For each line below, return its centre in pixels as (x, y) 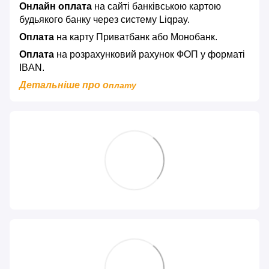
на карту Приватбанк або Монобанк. (136, 37)
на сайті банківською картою (156, 7)
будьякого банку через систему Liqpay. (104, 20)
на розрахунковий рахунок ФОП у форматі (150, 55)
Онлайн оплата (56, 7)
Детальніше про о (64, 85)
